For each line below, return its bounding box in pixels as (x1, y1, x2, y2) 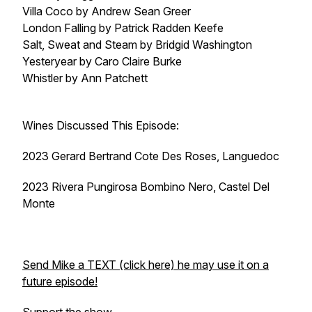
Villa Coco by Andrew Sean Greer (22, 4, 191, 18)
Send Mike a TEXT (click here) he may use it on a (22, 258, 269, 272)
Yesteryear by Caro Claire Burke (22, 54, 182, 68)
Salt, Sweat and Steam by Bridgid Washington (22, 38, 252, 52)
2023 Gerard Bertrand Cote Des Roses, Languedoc (22, 149, 279, 163)
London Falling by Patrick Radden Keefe (22, 21, 224, 35)
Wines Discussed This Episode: (22, 118, 179, 132)
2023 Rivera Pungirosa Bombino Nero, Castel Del (22, 180, 270, 194)
